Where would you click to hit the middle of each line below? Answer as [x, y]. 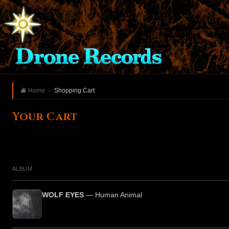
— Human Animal [113, 195]
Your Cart [45, 117]
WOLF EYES [63, 195]
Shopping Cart [74, 90]
